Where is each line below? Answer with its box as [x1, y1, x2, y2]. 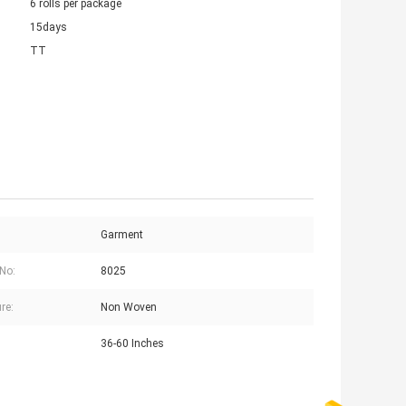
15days [30, 21, 67, 34]
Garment [101, 228, 143, 242]
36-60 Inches [101, 337, 164, 351]
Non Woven [101, 301, 157, 314]
